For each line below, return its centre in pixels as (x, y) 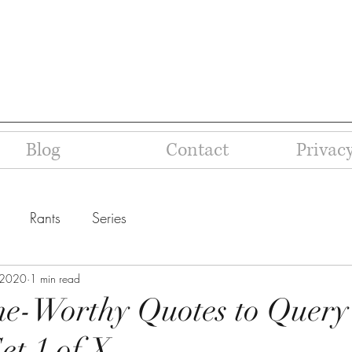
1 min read (55, 278)
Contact (197, 150)
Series (109, 217)
